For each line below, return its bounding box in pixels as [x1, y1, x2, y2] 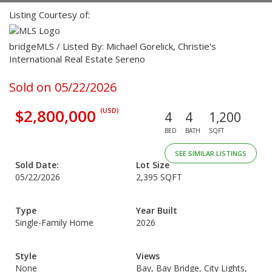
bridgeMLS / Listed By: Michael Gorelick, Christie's [9, 40, 216, 52]
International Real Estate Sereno [9, 53, 145, 65]
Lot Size [136, 159, 169, 171]
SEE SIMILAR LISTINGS [175, 149, 246, 158]
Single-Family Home [15, 217, 93, 228]
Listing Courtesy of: [9, 8, 92, 21]
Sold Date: [15, 159, 59, 171]
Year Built [136, 205, 177, 216]
